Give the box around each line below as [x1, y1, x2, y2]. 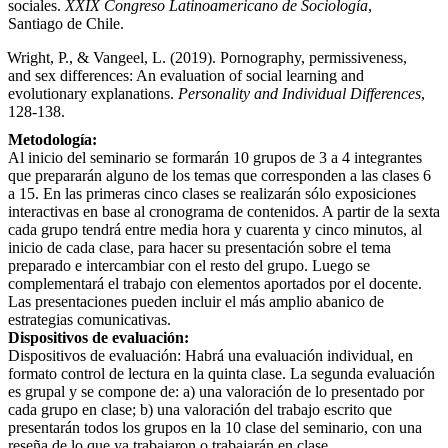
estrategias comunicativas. [8, 310, 171, 328]
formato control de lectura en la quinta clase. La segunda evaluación [8, 364, 435, 382]
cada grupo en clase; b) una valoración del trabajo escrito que [8, 400, 392, 418]
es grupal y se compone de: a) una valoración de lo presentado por [8, 382, 424, 400]
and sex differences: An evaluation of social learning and [8, 66, 364, 84]
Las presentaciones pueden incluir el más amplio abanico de [8, 292, 384, 310]
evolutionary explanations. [8, 84, 178, 102]
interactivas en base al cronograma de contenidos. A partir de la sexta [8, 202, 440, 220]
